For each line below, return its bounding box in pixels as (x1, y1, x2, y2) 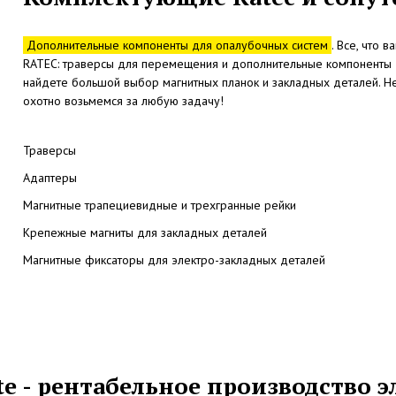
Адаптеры (22, 170, 77, 187)
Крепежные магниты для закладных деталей (22, 225, 267, 241)
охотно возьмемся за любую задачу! (22, 93, 224, 110)
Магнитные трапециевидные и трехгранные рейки (22, 197, 296, 214)
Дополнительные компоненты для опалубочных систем (22, 37, 331, 54)
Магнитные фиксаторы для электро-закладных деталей (22, 252, 325, 269)
